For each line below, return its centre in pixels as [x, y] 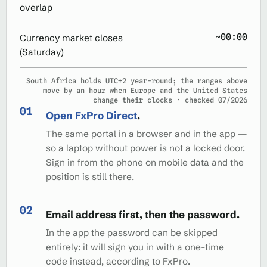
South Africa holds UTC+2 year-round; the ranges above [137, 80]
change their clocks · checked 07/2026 [170, 100]
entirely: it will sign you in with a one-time [135, 247]
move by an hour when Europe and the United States [145, 90]
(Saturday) [42, 52]
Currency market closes [71, 38]
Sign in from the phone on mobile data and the [145, 162]
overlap [36, 7]
